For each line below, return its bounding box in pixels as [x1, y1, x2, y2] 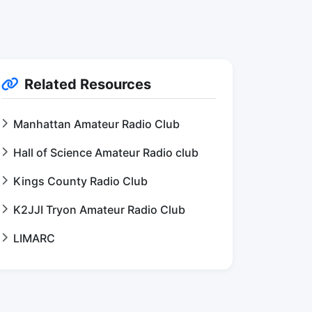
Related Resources [24, 76, 151, 93]
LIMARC [13, 231, 55, 245]
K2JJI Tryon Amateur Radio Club [13, 203, 185, 217]
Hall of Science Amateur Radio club [13, 146, 198, 159]
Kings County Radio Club [13, 174, 148, 188]
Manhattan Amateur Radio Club [13, 117, 180, 131]
